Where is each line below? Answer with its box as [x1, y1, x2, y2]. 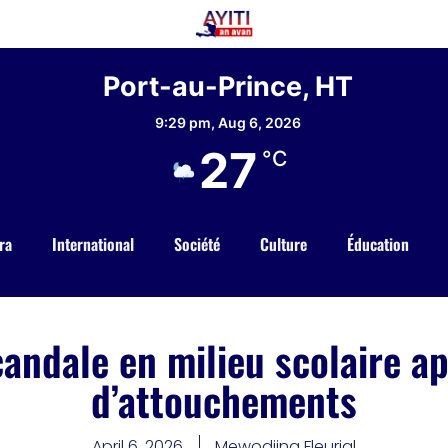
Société [173, 232, 220, 257]
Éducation [346, 232, 409, 257]
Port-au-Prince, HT [102, 70, 353, 104]
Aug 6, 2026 [217, 114, 301, 132]
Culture [259, 232, 307, 257]
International [51, 232, 134, 257]
